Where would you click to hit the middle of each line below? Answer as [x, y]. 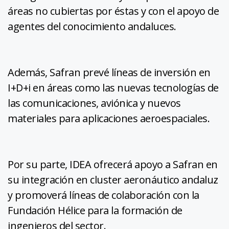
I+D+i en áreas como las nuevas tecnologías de [113, 88]
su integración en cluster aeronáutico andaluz [113, 180]
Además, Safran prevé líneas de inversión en [109, 73]
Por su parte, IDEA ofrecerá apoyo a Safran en [113, 165]
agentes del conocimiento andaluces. [92, 27]
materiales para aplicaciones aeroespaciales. [109, 119]
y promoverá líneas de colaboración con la [104, 195]
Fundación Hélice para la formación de [95, 211]
